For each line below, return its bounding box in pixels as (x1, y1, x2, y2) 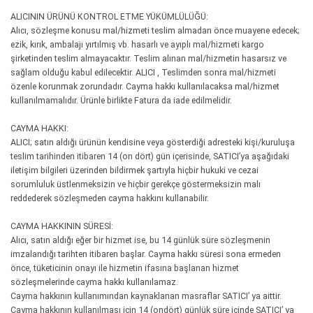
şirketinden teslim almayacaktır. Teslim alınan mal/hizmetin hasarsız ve (10, 53, 286, 64)
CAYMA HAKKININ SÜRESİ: (10, 221, 113, 231)
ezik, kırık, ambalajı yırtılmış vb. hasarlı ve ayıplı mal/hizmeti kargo (10, 39, 264, 50)
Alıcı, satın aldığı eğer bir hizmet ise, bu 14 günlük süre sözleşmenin (10, 235, 270, 245)
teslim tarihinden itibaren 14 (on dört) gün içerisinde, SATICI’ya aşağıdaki (10, 151, 289, 161)
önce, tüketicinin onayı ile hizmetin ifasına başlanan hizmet (10, 263, 239, 273)
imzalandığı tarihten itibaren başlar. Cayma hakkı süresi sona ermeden (10, 249, 281, 259)
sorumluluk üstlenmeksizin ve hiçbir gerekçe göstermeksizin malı (10, 179, 261, 189)
